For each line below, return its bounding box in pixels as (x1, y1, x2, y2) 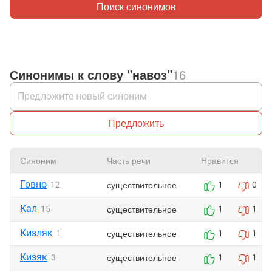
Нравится (201, 154, 239, 166)
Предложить (108, 116, 164, 130)
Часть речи (107, 154, 151, 166)
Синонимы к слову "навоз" (10, 66, 172, 83)
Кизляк (20, 227, 53, 239)
